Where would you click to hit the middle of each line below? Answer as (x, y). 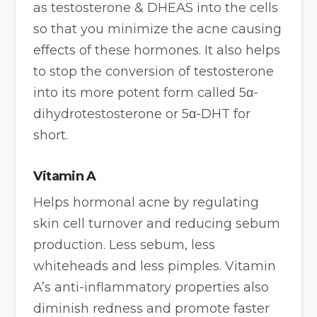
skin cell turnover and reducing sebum (157, 224)
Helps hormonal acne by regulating (146, 203)
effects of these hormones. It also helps (157, 50)
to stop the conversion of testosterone (154, 71)
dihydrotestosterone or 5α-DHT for (142, 114)
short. (51, 135)
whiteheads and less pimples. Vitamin (155, 266)
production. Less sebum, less (125, 245)
